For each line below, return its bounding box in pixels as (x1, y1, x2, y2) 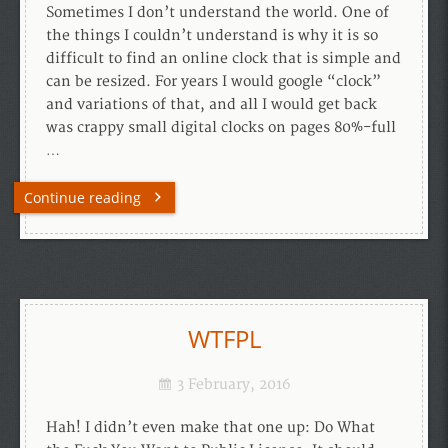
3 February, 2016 (176, 376, 291, 393)
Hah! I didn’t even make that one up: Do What (46, 419, 375, 436)
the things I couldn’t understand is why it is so (46, 27, 378, 44)
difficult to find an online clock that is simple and (46, 50, 401, 67)
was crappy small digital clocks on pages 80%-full (46, 119, 396, 136)
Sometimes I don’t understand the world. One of (46, 4, 389, 21)
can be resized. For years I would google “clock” (46, 73, 381, 90)
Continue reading (24, 188, 141, 207)
